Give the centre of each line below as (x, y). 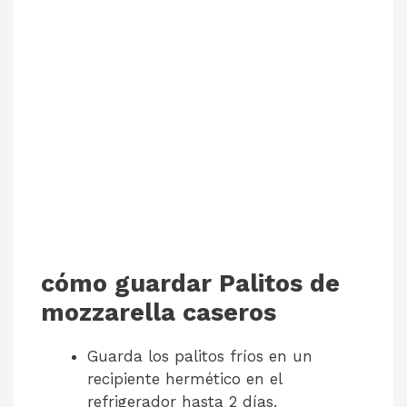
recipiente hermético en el (184, 378)
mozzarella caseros (159, 312)
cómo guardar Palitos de (190, 283)
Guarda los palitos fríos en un (200, 356)
